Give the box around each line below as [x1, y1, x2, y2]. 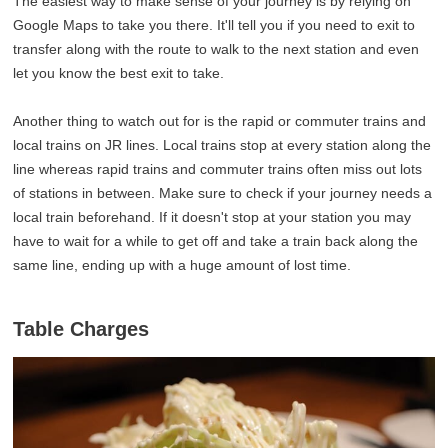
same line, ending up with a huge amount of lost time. [13, 256, 352, 273]
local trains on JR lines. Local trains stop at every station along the [13, 136, 432, 153]
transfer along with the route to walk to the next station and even [13, 40, 420, 57]
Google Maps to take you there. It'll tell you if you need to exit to [13, 16, 416, 33]
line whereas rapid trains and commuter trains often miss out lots [13, 160, 423, 177]
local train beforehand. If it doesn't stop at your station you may [13, 208, 412, 225]
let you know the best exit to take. [13, 64, 225, 81]
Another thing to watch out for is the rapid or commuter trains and [13, 112, 427, 129]
